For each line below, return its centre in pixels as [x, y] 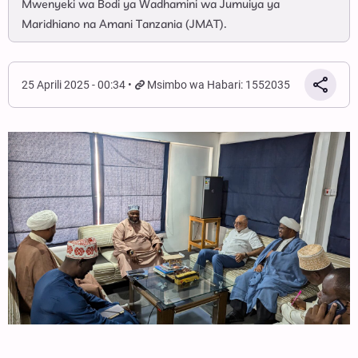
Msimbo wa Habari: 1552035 [219, 85]
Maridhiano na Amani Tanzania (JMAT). [124, 25]
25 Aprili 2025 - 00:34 [74, 85]
